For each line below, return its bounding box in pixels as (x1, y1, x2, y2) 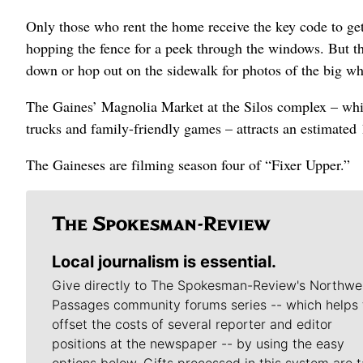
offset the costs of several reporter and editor (52, 316, 332, 332)
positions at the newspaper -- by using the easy (52, 335, 344, 352)
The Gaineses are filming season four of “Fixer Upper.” (26, 155, 350, 174)
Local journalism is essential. (52, 252, 276, 271)
